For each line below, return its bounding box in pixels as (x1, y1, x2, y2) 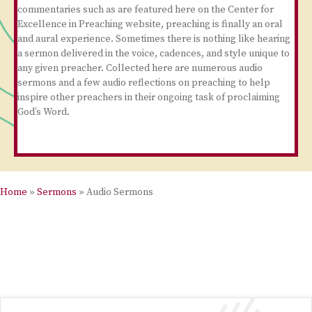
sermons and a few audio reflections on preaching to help (17, 77, 270, 89)
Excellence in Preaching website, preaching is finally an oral (17, 18, 283, 31)
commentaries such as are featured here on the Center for (17, 3, 274, 16)
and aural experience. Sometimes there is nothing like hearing (17, 33, 290, 45)
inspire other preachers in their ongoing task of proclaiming (17, 91, 280, 104)
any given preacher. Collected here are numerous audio (17, 62, 263, 75)
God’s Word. (17, 106, 70, 118)
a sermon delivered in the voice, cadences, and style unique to (17, 47, 290, 60)
